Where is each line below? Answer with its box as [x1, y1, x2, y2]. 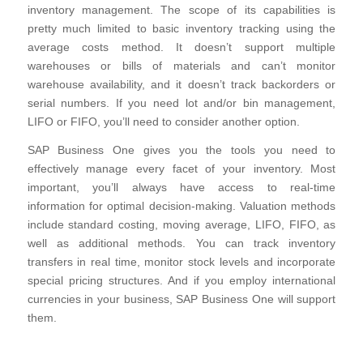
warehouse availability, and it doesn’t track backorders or [27, 78, 336, 91]
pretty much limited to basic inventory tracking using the [27, 22, 336, 35]
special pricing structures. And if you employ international [27, 274, 336, 287]
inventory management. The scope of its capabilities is [27, 3, 336, 16]
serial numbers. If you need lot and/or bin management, [27, 96, 336, 109]
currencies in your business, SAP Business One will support [27, 293, 336, 305]
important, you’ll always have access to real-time [27, 181, 336, 194]
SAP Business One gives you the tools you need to [27, 143, 336, 156]
